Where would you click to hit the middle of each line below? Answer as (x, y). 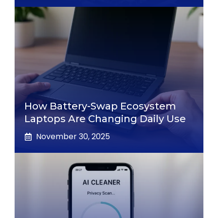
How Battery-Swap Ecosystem (100, 106)
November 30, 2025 (73, 137)
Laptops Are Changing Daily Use (105, 119)
